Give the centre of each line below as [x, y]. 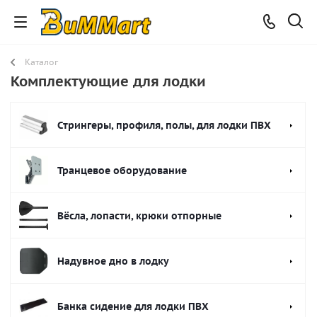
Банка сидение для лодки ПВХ [133, 306]
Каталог [41, 62]
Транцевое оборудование [122, 171]
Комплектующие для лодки [108, 81]
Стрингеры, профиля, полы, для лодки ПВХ [164, 125]
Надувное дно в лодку [113, 261]
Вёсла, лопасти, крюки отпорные [139, 216]
